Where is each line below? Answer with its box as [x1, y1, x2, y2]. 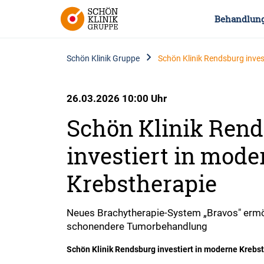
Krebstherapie [67, 169, 217, 198]
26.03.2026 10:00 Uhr [67, 92, 167, 104]
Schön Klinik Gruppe [67, 53, 140, 63]
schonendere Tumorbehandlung [67, 220, 208, 232]
